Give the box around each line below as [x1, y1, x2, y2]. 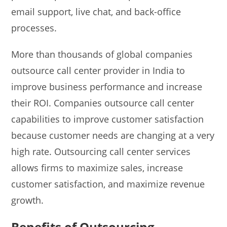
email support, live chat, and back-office [11, 5, 181, 18]
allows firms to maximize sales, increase [11, 161, 183, 174]
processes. [11, 21, 57, 34]
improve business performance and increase [11, 80, 203, 93]
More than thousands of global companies [11, 48, 193, 60]
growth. [11, 194, 44, 206]
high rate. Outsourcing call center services [11, 145, 191, 158]
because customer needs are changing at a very [11, 129, 215, 141]
